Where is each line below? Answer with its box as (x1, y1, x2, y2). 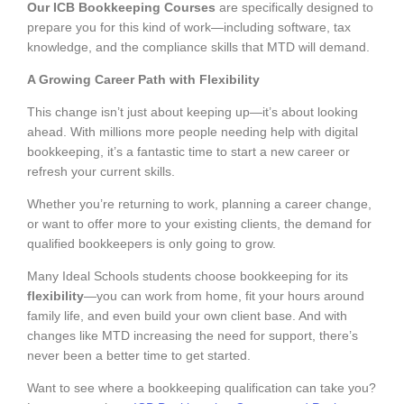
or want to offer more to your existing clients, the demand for (27, 216, 372, 231)
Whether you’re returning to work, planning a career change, (27, 196, 372, 211)
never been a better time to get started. (27, 347, 251, 363)
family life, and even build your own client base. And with (27, 308, 347, 323)
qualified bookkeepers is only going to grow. (27, 235, 276, 251)
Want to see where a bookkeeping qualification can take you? (27, 380, 376, 395)
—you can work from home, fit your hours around (84, 288, 364, 303)
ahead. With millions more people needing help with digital (27, 124, 358, 139)
